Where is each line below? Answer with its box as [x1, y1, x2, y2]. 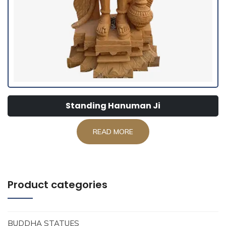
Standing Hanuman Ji [66, 100, 160, 112]
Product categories [8, 178, 107, 192]
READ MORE [93, 127, 133, 137]
